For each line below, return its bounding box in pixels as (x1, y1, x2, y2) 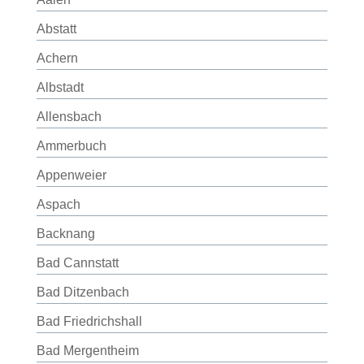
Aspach (36, 197, 80, 211)
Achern (36, 51, 78, 65)
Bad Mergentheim (36, 344, 139, 357)
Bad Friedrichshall (36, 314, 142, 328)
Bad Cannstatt (36, 256, 119, 270)
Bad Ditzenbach (36, 285, 129, 299)
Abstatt (36, 22, 76, 36)
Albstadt (36, 80, 84, 94)
